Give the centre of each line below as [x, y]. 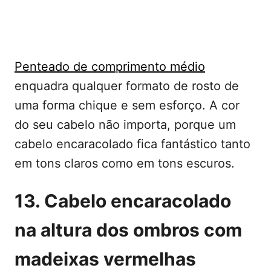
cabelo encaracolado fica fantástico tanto [132, 144]
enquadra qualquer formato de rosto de [127, 86]
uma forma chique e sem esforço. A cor [127, 105]
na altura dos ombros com [128, 230]
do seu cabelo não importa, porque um [125, 124]
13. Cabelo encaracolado [123, 201]
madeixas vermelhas [105, 259]
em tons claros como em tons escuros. [125, 163]
